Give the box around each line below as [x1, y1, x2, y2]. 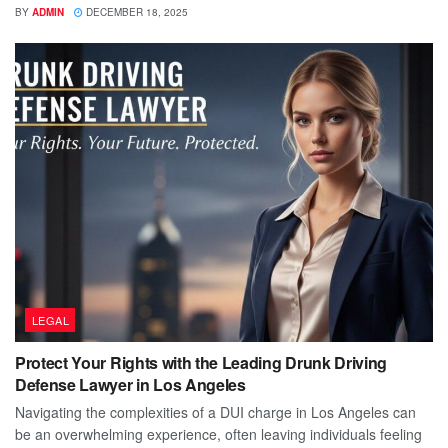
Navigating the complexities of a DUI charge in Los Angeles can [15, 401, 416, 422]
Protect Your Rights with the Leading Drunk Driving [15, 350, 387, 374]
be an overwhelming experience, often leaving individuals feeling [15, 423, 422, 444]
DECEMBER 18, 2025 [83, 4, 188, 19]
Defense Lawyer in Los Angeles [15, 372, 246, 396]
